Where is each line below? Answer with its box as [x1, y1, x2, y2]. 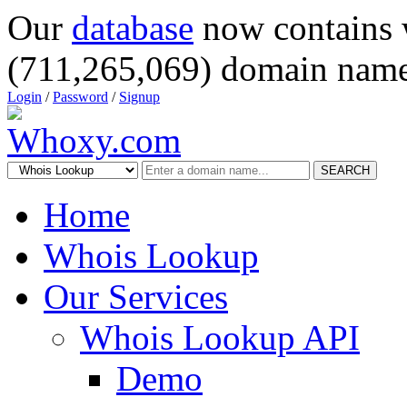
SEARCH [321, 164, 370, 177]
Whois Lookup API [80, 318, 360, 357]
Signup [119, 89, 160, 104]
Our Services [44, 277, 228, 316]
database [72, 8, 194, 47]
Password [53, 89, 108, 104]
